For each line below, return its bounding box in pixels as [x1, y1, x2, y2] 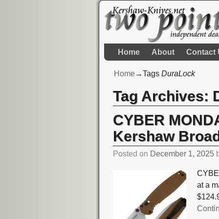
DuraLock [161, 69, 195, 78]
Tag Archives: [113, 88, 213, 104]
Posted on [113, 150, 151, 158]
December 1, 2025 [150, 150, 215, 158]
